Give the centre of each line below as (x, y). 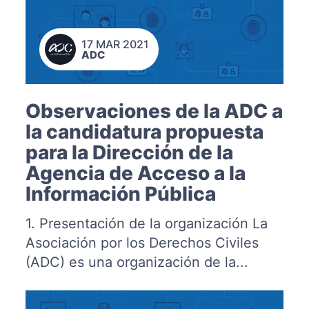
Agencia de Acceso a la (135, 173)
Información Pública (120, 193)
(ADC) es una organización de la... (137, 262)
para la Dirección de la (129, 152)
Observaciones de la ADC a (154, 111)
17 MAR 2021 (115, 44)
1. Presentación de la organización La (146, 223)
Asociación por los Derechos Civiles (142, 242)
